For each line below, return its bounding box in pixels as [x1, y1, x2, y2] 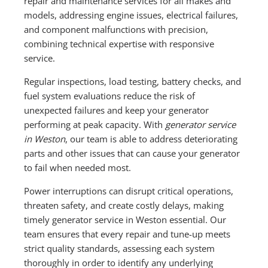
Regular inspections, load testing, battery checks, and [24, 75, 242, 87]
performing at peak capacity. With [24, 118, 166, 130]
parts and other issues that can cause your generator [24, 147, 240, 159]
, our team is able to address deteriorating [65, 132, 238, 145]
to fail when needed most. [24, 161, 132, 173]
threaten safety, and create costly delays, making [24, 199, 224, 211]
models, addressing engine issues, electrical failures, [24, 8, 239, 21]
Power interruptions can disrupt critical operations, [24, 184, 234, 197]
